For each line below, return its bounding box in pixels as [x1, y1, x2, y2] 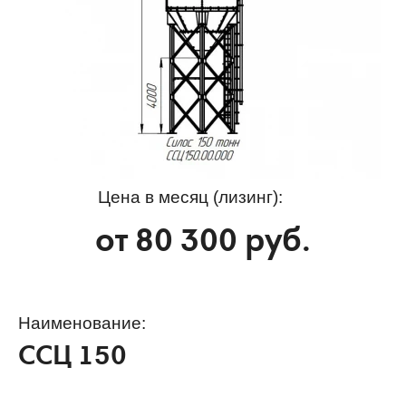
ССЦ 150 [18, 346, 127, 372]
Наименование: [18, 314, 146, 333]
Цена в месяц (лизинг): [97, 188, 283, 208]
